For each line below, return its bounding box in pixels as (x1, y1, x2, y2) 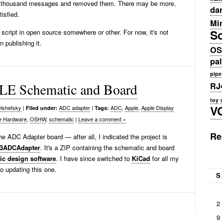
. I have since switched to (56, 154, 132, 163)
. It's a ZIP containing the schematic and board (40, 143, 174, 152)
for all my (150, 154, 179, 163)
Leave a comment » (78, 115, 126, 123)
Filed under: (26, 104, 57, 111)
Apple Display (141, 104, 174, 111)
